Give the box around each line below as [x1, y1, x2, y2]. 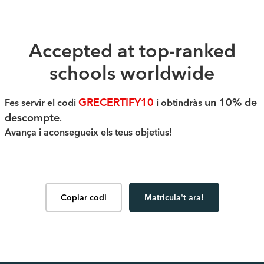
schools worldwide [49, 65, 214, 84]
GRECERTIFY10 [78, 95, 154, 109]
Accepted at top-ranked [28, 42, 236, 62]
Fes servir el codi [5, 98, 78, 108]
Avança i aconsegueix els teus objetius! [5, 128, 172, 138]
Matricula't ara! [144, 193, 204, 202]
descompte [5, 111, 60, 124]
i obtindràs [154, 98, 204, 108]
